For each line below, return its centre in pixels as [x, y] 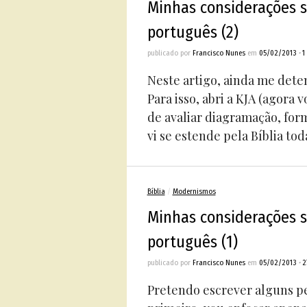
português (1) [192, 242]
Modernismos [194, 192]
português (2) [193, 32]
